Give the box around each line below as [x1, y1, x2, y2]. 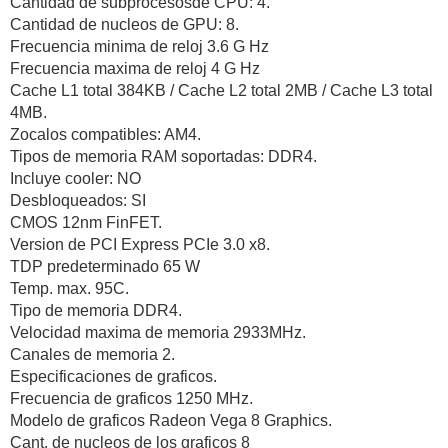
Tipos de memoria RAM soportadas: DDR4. [10, 147, 317, 165]
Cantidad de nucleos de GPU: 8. [10, 15, 239, 33]
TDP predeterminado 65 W [10, 257, 200, 275]
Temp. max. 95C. [10, 279, 129, 297]
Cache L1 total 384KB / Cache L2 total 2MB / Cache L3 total [10, 81, 433, 99]
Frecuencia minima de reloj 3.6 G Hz [10, 37, 269, 55]
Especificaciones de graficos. [10, 367, 217, 385]
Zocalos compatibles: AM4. [10, 125, 201, 143]
